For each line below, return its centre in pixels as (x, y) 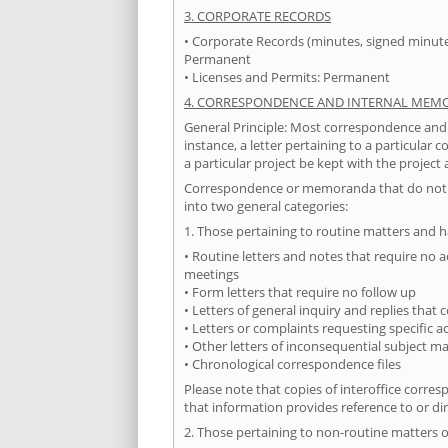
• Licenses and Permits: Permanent (287, 77)
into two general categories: (266, 206)
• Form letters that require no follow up (300, 292)
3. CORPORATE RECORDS (257, 16)
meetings (211, 274)
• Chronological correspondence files (292, 364)
